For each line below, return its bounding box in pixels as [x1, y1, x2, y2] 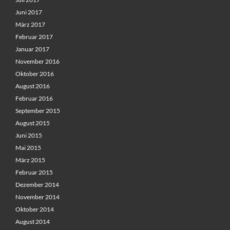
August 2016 [15, 82, 50, 90]
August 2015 [15, 119, 50, 127]
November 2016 [15, 57, 60, 66]
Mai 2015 [15, 144, 41, 152]
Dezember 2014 [15, 181, 59, 189]
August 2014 [15, 218, 50, 226]
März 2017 [15, 21, 45, 29]
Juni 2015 [15, 131, 42, 140]
